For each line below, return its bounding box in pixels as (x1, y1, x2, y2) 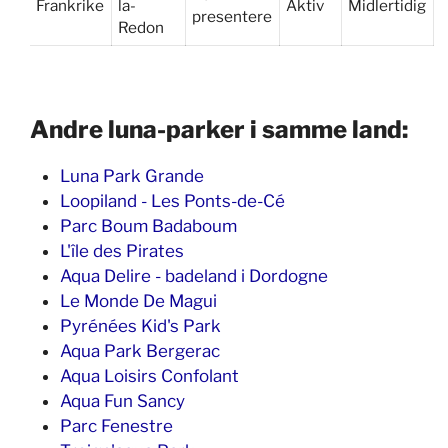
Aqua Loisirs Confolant (60, 366, 239, 386)
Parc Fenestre (60, 416, 173, 436)
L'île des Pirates (60, 241, 184, 261)
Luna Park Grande (60, 166, 204, 186)
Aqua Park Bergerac (60, 341, 220, 361)
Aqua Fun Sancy (60, 391, 185, 411)
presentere (192, 7, 273, 26)
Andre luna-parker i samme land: (30, 115, 408, 144)
